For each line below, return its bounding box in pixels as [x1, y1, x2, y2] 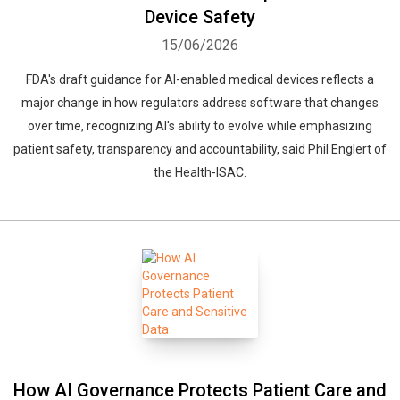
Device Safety [145, 6, 255, 28]
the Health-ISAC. [154, 165, 246, 179]
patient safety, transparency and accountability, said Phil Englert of [13, 142, 387, 156]
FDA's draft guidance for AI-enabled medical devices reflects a [26, 72, 374, 87]
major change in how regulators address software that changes [21, 96, 379, 110]
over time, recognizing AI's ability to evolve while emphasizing [28, 119, 372, 133]
